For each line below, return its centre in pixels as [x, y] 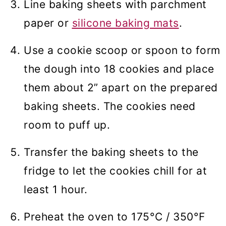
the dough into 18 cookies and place [119, 69]
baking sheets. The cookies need [110, 106]
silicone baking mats [125, 23]
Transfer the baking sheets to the [111, 152]
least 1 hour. [56, 190]
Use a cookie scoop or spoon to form [122, 50]
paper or [48, 23]
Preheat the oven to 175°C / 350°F [115, 217]
